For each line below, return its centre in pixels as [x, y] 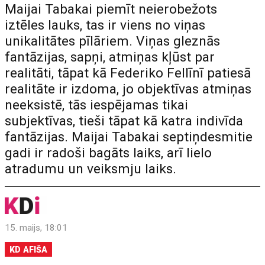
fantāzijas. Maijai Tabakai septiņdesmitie [129, 137]
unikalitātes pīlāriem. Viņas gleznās [113, 41]
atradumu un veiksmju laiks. [91, 169]
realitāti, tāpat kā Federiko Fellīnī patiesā [128, 73]
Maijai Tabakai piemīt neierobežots [111, 9]
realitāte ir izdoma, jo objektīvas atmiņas [128, 89]
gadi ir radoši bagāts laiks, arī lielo [109, 153]
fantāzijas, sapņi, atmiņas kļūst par [110, 57]
